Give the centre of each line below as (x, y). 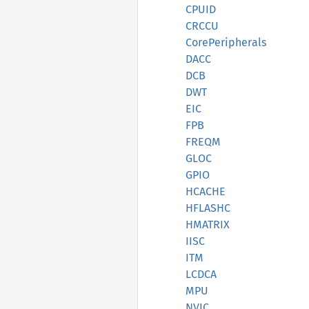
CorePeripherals (226, 42)
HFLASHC (208, 208)
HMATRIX (208, 225)
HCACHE (206, 191)
